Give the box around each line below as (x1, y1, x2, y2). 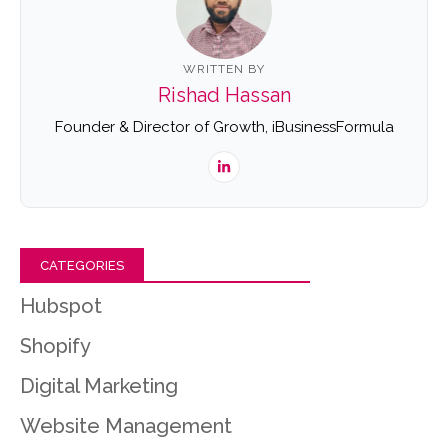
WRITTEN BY (183, 62, 265, 77)
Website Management (20, 414, 232, 439)
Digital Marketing (20, 374, 178, 399)
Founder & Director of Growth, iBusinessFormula (54, 118, 394, 137)
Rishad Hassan (157, 83, 291, 108)
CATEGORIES (40, 258, 124, 274)
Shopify (20, 334, 91, 359)
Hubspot (20, 294, 102, 319)
